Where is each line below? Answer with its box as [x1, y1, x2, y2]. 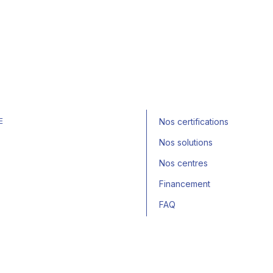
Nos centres [159, 158, 208, 168]
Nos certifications [159, 116, 229, 127]
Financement [159, 179, 210, 189]
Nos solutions [159, 137, 213, 147]
